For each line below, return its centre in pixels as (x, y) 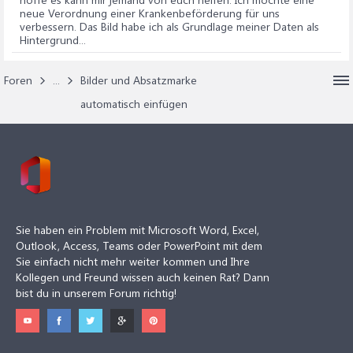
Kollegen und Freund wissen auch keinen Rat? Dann (143, 277)
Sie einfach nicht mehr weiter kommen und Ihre (133, 261)
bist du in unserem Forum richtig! (96, 293)
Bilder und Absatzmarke (139, 80)
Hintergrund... (53, 40)
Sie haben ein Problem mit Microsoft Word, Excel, (137, 230)
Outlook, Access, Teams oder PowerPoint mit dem (139, 245)
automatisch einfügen (134, 104)
